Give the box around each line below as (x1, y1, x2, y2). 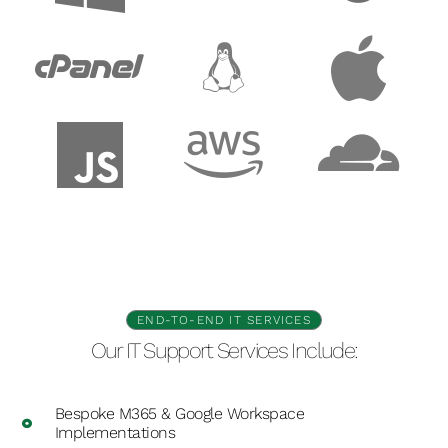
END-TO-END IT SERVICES (137, 312, 311, 327)
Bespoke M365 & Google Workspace (54, 404, 305, 424)
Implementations (54, 423, 176, 443)
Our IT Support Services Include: (90, 337, 358, 363)
